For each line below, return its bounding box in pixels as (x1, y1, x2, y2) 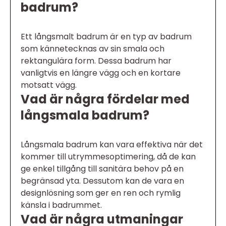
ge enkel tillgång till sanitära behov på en (21, 162, 184, 175)
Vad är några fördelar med (21, 90, 190, 107)
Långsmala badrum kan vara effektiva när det (21, 138, 203, 150)
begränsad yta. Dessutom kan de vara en (21, 175, 184, 187)
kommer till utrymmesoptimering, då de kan (21, 150, 196, 162)
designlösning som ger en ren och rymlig (21, 187, 181, 199)
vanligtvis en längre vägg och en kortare (21, 67, 181, 79)
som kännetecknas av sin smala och (21, 42, 164, 54)
